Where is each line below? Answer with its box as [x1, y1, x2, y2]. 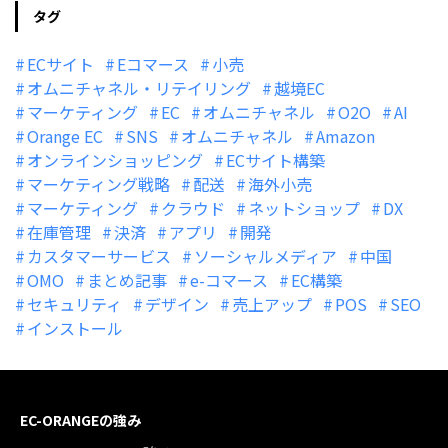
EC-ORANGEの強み [20, 409, 141, 430]
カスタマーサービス [27, 243, 171, 268]
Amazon [316, 123, 375, 148]
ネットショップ [248, 195, 360, 220]
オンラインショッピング [27, 147, 203, 172]
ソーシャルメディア [194, 243, 337, 268]
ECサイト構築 [226, 147, 325, 172]
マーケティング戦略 [27, 171, 170, 196]
